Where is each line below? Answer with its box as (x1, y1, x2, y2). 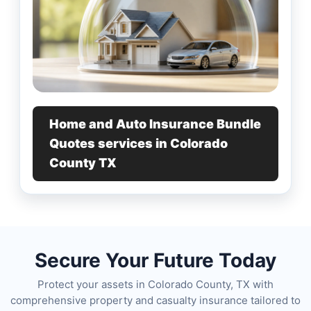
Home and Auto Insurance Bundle (49, 117, 261, 132)
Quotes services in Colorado (49, 136, 228, 151)
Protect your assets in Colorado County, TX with (37, 278, 274, 292)
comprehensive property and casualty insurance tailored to (10, 294, 301, 308)
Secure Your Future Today (35, 249, 276, 273)
